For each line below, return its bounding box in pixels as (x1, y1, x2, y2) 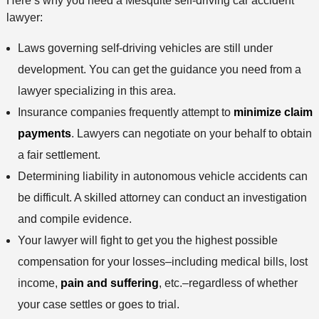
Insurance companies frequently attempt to (17, 106, 234, 119)
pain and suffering (60, 277, 159, 290)
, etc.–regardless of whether (158, 277, 298, 290)
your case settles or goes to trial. (17, 298, 179, 311)
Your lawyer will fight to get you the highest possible (17, 234, 278, 247)
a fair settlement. (17, 149, 100, 162)
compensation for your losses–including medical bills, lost (17, 256, 308, 268)
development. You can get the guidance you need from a (17, 63, 301, 76)
